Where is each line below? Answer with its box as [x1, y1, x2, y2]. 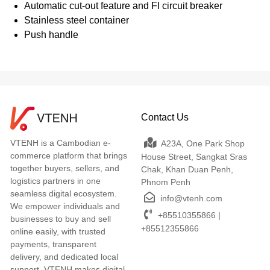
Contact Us [140, 111, 189, 122]
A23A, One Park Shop [159, 138, 245, 148]
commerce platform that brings [10, 150, 127, 160]
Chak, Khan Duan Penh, [140, 164, 233, 174]
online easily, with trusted [10, 226, 105, 236]
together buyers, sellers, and [10, 163, 119, 173]
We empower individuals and [10, 201, 120, 211]
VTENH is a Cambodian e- [10, 137, 111, 148]
